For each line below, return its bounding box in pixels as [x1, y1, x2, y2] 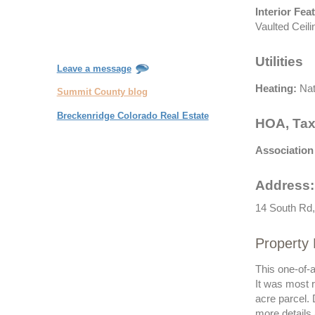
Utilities [255, 53, 303, 69]
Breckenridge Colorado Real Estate [56, 110, 209, 121]
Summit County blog [56, 86, 148, 98]
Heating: [255, 83, 297, 95]
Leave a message [56, 63, 131, 74]
